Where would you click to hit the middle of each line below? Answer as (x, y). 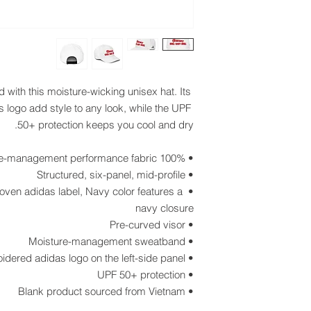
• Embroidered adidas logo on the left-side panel (190, 258)
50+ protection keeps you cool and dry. (106, 125)
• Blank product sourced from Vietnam (190, 291)
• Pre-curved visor (190, 225)
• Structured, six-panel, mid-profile (190, 175)
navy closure (165, 208)
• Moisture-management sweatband (190, 241)
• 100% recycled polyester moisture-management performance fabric (190, 158)
